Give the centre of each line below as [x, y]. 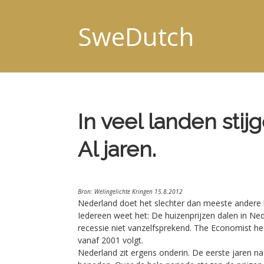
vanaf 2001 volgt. [110, 240]
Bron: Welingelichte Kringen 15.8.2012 [130, 192]
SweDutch [136, 36]
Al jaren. [117, 149]
